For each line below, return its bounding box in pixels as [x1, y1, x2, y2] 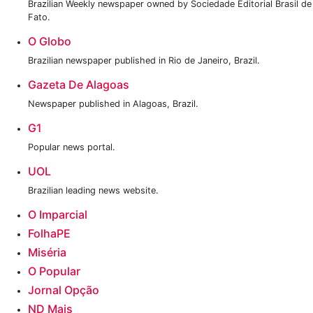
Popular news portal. [28, 142, 115, 152]
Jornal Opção [28, 283, 99, 297]
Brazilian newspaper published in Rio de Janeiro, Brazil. [28, 55, 260, 66]
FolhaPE [28, 226, 71, 240]
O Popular [28, 264, 80, 278]
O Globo [28, 34, 71, 48]
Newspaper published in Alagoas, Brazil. [28, 99, 198, 109]
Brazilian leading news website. [28, 185, 159, 196]
